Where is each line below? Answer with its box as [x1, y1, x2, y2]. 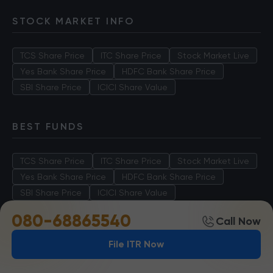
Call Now [216, 214, 261, 228]
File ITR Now [108, 238, 164, 250]
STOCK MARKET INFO [12, 15, 135, 27]
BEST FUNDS [12, 121, 84, 132]
